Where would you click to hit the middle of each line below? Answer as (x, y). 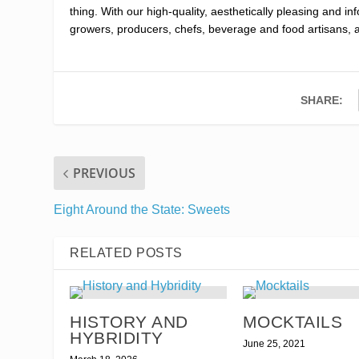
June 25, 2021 (274, 344)
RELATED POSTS (126, 253)
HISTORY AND (129, 322)
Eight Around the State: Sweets (142, 210)
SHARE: (322, 101)
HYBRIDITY (117, 338)
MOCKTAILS (292, 322)
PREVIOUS (105, 173)
